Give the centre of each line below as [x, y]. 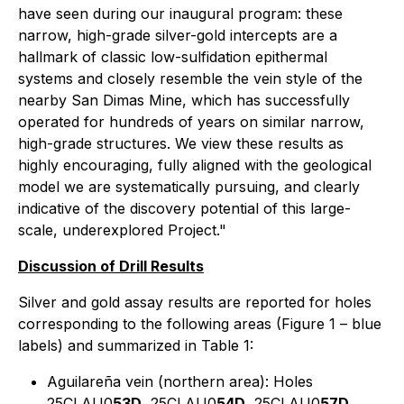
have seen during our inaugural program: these [180, 14]
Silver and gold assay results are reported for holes [195, 302]
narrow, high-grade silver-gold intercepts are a [178, 35]
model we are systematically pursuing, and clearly [189, 187]
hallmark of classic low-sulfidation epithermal [173, 57]
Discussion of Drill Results [111, 266]
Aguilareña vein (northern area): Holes [180, 381]
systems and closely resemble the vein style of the [190, 78]
